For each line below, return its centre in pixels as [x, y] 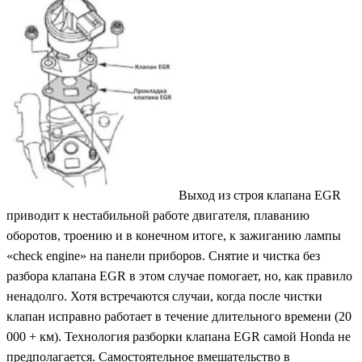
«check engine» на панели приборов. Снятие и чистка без [163, 256]
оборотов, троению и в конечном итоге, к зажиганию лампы [174, 236]
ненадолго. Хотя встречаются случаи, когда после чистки [164, 297]
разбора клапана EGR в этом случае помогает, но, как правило [179, 276]
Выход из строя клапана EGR [260, 196]
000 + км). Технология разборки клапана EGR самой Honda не [179, 337]
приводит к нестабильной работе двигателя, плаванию [158, 216]
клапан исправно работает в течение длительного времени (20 [179, 317]
